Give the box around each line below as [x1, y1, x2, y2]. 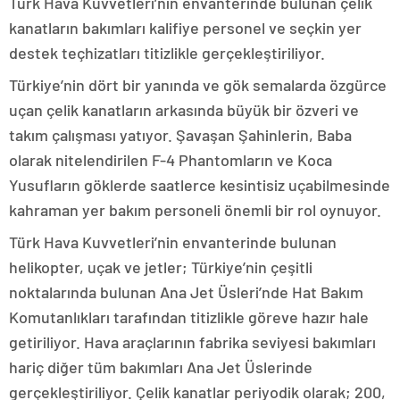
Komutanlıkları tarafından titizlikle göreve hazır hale [9, 307, 369, 328]
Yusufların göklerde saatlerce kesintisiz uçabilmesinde [9, 175, 390, 196]
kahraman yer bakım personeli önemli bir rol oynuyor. [9, 200, 381, 221]
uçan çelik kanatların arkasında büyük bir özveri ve [9, 100, 359, 121]
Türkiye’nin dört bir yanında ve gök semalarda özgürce [9, 75, 387, 96]
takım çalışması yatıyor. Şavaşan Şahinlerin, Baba [9, 125, 352, 146]
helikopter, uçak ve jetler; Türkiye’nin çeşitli [9, 257, 312, 278]
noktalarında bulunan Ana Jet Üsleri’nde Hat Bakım [9, 282, 363, 303]
